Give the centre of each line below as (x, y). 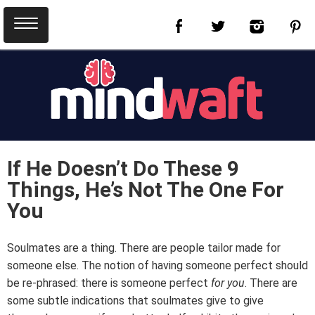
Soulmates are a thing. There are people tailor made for (144, 247)
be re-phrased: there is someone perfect (109, 283)
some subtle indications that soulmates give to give (135, 300)
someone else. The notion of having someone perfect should (157, 265)
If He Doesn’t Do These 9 (123, 168)
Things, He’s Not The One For (146, 189)
